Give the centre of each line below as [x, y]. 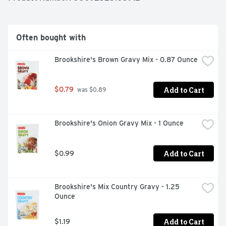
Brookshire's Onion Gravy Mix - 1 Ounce [119, 123]
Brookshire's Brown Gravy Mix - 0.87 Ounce [126, 60]
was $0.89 [91, 90]
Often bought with [51, 38]
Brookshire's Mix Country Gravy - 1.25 [117, 187]
